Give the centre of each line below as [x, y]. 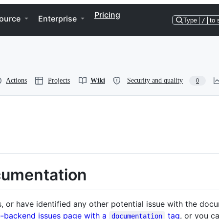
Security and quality [155, 80]
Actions [16, 80]
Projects [59, 80]
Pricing [107, 15]
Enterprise [57, 19]
